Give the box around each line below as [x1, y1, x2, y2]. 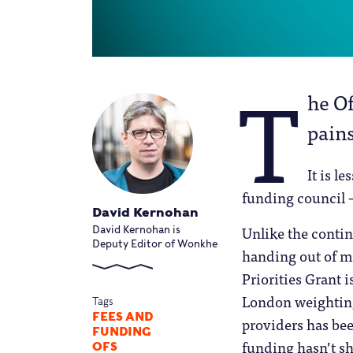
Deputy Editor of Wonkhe [92, 237, 217, 250]
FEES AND [92, 309, 153, 324]
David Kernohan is [92, 223, 180, 236]
